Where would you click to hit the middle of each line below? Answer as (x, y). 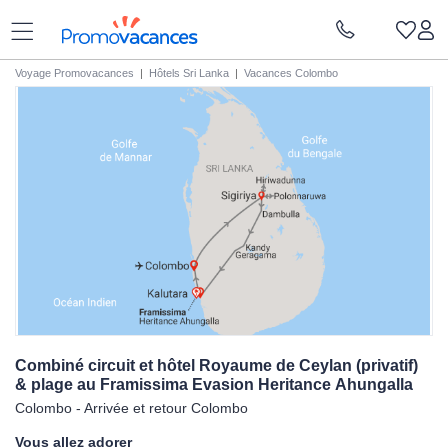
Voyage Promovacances (74, 73)
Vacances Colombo (291, 73)
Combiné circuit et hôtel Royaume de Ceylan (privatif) (216, 365)
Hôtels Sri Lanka (189, 73)
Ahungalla (374, 384)
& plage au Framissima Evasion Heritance (175, 384)
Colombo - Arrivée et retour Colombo (131, 408)
